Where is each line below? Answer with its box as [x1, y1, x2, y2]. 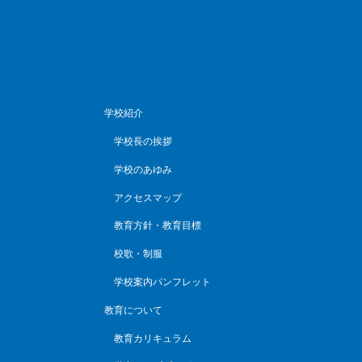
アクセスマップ [114, 192, 182, 204]
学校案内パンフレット [114, 276, 211, 288]
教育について [104, 304, 162, 316]
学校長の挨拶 [114, 136, 172, 148]
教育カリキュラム [114, 332, 192, 344]
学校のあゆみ [114, 163, 172, 175]
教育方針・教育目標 [114, 220, 201, 232]
